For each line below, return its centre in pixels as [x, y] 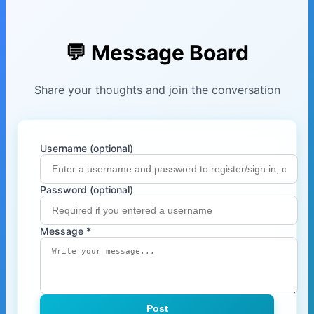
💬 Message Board [157, 52]
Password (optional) [87, 189]
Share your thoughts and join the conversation [157, 89]
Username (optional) [87, 148]
